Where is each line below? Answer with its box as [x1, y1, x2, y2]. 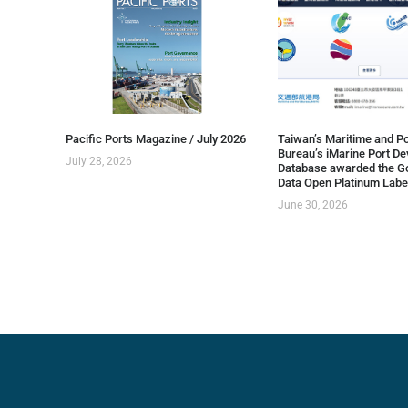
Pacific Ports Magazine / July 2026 [66, 131, 246, 146]
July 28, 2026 [66, 154, 132, 168]
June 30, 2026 [277, 198, 348, 211]
